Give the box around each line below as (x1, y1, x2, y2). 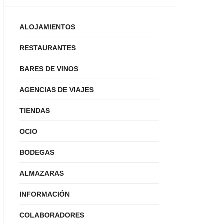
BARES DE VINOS (19, 64, 79, 73)
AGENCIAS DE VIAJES (19, 85, 94, 94)
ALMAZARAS (19, 169, 64, 177)
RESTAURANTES (19, 43, 76, 52)
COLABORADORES (19, 211, 85, 219)
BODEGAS (19, 148, 55, 156)
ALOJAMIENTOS (19, 22, 76, 31)
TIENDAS (19, 106, 50, 114)
